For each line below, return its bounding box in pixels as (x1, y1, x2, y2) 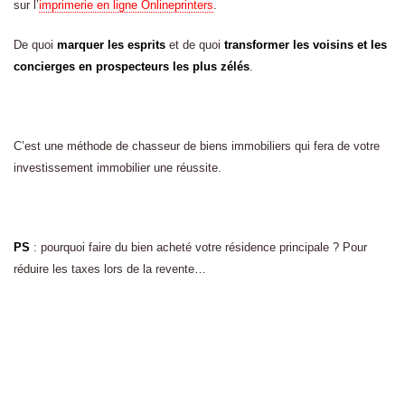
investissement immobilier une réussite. (14, 161, 221, 174)
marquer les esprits (57, 38, 165, 52)
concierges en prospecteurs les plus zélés (14, 60, 250, 73)
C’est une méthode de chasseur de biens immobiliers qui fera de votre (14, 139, 380, 153)
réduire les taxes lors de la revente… (14, 262, 206, 276)
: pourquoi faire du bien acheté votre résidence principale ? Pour (30, 240, 367, 254)
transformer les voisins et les (224, 38, 387, 52)
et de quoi (165, 38, 224, 52)
